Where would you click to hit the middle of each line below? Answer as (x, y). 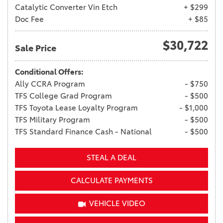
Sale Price (36, 49)
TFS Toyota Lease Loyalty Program (76, 108)
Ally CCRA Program (50, 84)
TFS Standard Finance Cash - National (83, 132)
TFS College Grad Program (63, 96)
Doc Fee (29, 19)
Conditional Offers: (49, 72)
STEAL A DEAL (111, 158)
